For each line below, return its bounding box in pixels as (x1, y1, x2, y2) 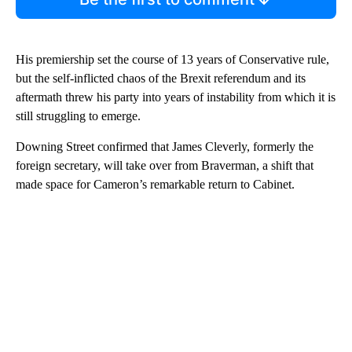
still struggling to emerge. (16, 108, 141, 123)
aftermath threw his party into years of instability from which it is (16, 90, 335, 104)
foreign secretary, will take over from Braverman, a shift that (16, 158, 313, 172)
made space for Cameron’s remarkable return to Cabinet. (16, 177, 295, 191)
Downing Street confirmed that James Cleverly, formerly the (16, 139, 313, 153)
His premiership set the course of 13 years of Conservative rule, (16, 52, 329, 66)
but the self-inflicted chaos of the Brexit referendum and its (16, 71, 306, 85)
